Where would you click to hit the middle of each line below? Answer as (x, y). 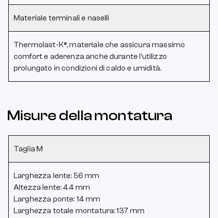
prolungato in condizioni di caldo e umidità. (88, 68)
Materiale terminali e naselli (62, 18)
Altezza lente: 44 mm (52, 187)
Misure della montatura (90, 115)
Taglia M (28, 149)
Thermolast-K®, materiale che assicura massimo (100, 45)
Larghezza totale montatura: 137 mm (79, 210)
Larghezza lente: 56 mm (57, 175)
